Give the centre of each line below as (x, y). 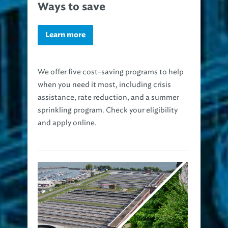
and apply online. (67, 123)
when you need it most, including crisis (104, 85)
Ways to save (72, 7)
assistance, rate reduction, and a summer (108, 98)
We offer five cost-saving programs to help (111, 72)
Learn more (65, 35)
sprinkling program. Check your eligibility (108, 110)
